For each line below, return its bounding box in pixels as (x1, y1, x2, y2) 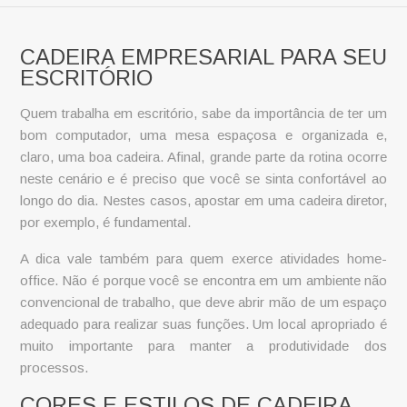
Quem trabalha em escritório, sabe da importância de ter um (19, 105, 388, 122)
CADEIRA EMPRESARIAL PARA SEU (19, 44, 387, 69)
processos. (19, 360, 88, 376)
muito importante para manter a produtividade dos (19, 338, 388, 354)
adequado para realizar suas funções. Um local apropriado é (19, 316, 388, 333)
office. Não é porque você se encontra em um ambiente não (19, 273, 388, 289)
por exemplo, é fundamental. (19, 214, 191, 231)
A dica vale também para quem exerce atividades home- (19, 251, 388, 267)
